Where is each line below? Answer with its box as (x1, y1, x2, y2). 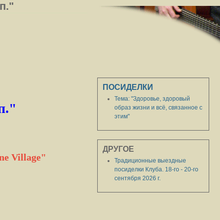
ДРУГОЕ (103, 145, 135, 153)
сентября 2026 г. (114, 175, 161, 182)
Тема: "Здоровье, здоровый (114, 95, 191, 102)
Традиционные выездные (114, 157, 187, 164)
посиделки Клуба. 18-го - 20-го (114, 166, 199, 173)
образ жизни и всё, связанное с (114, 104, 203, 111)
